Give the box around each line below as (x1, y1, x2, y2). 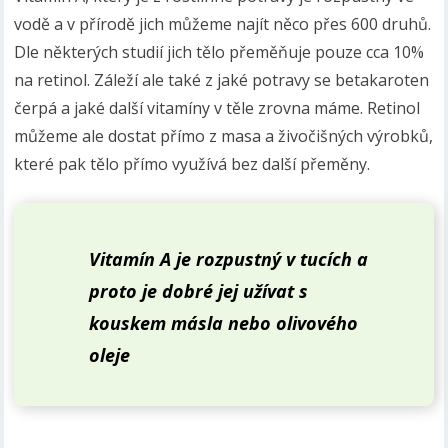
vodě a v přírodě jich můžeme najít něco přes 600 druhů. (14, 13, 432, 35)
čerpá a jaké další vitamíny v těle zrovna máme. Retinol (14, 97, 421, 119)
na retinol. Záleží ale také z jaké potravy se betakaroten (14, 69, 430, 91)
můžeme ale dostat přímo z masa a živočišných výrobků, (14, 125, 434, 147)
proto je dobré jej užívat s (89, 279, 309, 303)
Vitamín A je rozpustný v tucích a (89, 247, 369, 271)
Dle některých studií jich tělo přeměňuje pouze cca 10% (14, 41, 425, 63)
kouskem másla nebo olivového (89, 311, 359, 335)
